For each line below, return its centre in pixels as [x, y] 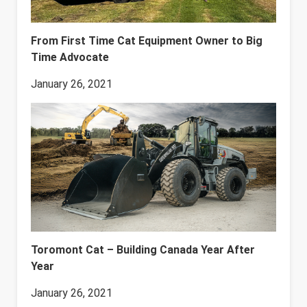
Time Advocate [70, 58]
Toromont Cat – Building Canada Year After [143, 250]
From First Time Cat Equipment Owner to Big [147, 41]
